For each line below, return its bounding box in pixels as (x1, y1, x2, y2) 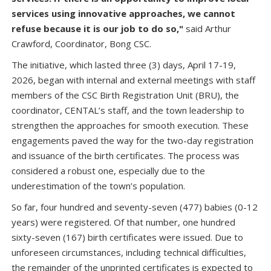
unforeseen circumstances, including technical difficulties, (11, 246, 246, 258)
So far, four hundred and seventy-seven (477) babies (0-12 (11, 201, 258, 213)
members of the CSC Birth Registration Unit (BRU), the (11, 89, 239, 101)
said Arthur (183, 22, 231, 34)
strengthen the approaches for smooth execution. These (11, 119, 249, 131)
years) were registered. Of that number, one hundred (11, 216, 235, 228)
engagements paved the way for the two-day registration (11, 134, 253, 146)
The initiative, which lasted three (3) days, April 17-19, (11, 59, 236, 71)
